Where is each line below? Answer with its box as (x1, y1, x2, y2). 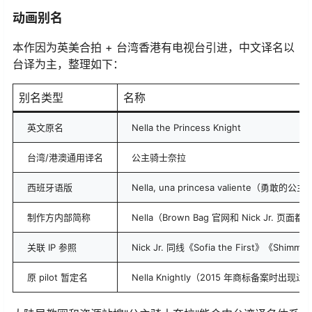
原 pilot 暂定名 (27, 271, 88, 283)
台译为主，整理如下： (13, 56, 124, 71)
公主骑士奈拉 (132, 151, 186, 163)
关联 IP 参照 (27, 241, 77, 253)
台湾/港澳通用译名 (27, 151, 103, 163)
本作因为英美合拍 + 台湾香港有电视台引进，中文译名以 (13, 40, 295, 54)
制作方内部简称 (27, 211, 91, 223)
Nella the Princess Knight (132, 121, 241, 133)
